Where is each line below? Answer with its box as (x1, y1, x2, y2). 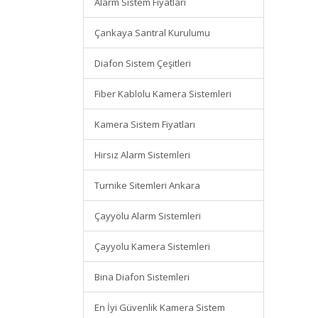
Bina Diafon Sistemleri (94, 270, 190, 283)
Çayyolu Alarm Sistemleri (94, 209, 201, 222)
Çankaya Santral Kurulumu (94, 26, 210, 39)
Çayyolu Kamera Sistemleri (94, 240, 210, 253)
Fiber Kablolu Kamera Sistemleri (94, 87, 231, 100)
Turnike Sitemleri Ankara (94, 179, 200, 192)
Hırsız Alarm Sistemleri (94, 148, 190, 161)
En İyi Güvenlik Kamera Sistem (94, 301, 225, 314)
